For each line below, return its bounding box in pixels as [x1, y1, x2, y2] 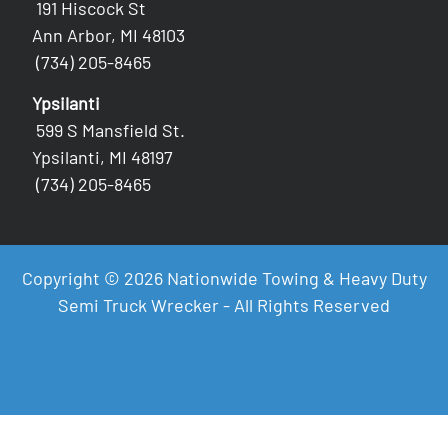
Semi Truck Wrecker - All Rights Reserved [58, 293, 390, 316]
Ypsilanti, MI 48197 [32, 146, 174, 169]
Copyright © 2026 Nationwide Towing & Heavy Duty [21, 266, 427, 289]
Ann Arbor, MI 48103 [32, 23, 186, 46]
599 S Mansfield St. [36, 119, 186, 142]
